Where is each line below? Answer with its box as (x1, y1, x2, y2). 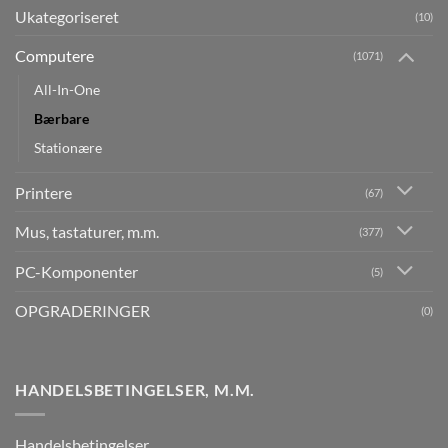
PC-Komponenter (15, 262, 138, 282)
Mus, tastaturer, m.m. (15, 222, 159, 242)
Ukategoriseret (15, 6, 119, 26)
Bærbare (34, 109, 89, 127)
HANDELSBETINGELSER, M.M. (15, 380, 256, 400)
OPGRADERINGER (15, 301, 150, 321)
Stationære (34, 138, 102, 156)
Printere (15, 182, 72, 202)
